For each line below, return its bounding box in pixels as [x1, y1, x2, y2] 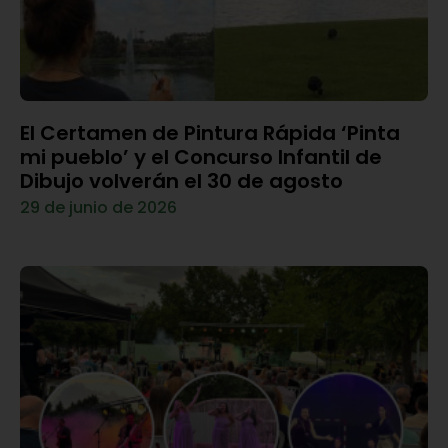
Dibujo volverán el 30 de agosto [20, 166, 343, 195]
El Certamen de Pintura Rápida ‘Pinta [20, 118, 400, 147]
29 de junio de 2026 [20, 195, 177, 219]
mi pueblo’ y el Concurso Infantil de [20, 142, 382, 171]
